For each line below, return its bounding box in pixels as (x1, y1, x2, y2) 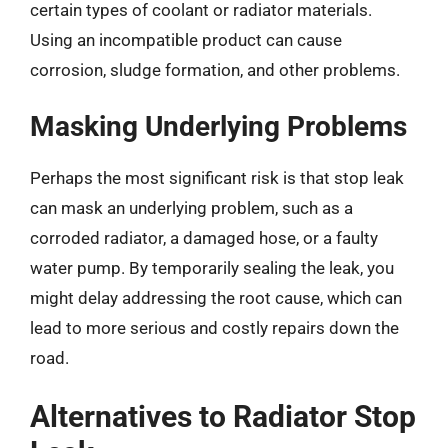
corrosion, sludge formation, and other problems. (30, 59, 400, 80)
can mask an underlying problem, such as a (30, 198, 353, 218)
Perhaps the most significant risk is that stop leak (30, 168, 404, 188)
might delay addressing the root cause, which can (30, 288, 402, 308)
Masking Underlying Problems (30, 110, 407, 143)
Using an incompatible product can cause (30, 29, 342, 50)
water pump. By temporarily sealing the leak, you (30, 258, 394, 278)
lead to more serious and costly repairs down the (30, 318, 399, 338)
